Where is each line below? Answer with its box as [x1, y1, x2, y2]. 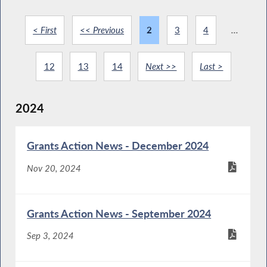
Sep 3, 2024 [27, 230, 74, 241]
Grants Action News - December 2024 [27, 139, 209, 153]
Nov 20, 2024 [27, 162, 82, 173]
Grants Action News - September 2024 [27, 207, 212, 221]
